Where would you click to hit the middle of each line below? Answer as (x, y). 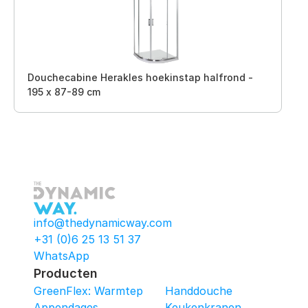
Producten (66, 273)
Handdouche (199, 291)
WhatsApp (62, 256)
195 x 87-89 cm (64, 92)
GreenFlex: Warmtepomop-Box (116, 291)
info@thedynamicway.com (103, 223)
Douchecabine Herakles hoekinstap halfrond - (140, 77)
